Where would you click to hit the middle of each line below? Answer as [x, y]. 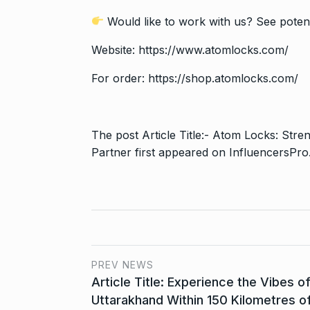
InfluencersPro [269, 152]
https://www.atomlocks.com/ [213, 49]
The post [117, 135]
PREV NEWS [122, 264]
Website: [115, 49]
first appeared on [180, 152]
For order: [120, 78]
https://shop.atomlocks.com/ [223, 78]
